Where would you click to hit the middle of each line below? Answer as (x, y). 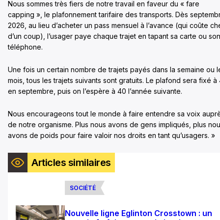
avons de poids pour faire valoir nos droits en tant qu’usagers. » (111, 135)
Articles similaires (71, 162)
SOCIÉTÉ (83, 188)
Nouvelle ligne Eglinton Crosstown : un (138, 213)
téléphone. (25, 47)
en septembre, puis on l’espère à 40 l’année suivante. (95, 91)
